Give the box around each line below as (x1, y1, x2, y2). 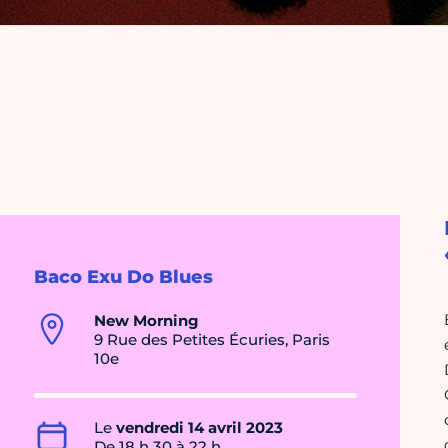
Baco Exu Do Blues (34, 266, 213, 289)
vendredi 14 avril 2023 (116, 418, 283, 438)
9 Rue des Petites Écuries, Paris (94, 330, 330, 350)
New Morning (94, 311, 199, 331)
